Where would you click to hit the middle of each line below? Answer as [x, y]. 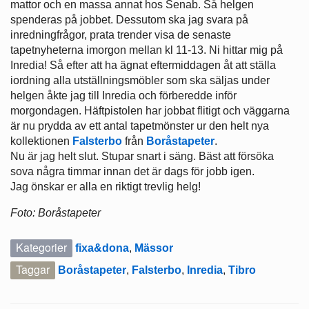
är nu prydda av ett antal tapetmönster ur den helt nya [140, 126]
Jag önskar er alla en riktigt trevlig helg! [106, 187]
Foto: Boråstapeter [56, 213]
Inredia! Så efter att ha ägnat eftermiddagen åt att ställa [143, 66]
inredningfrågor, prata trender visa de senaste [121, 35]
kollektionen [41, 141]
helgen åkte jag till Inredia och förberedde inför [123, 96]
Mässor [154, 248]
